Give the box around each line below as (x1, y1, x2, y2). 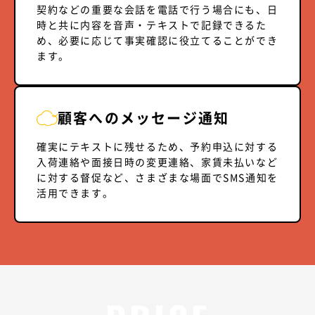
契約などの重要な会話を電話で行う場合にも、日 (37, 1, 278, 16)
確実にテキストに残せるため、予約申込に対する (37, 139, 278, 153)
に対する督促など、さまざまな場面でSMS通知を (37, 169, 278, 184)
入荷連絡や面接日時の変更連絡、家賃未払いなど (37, 154, 278, 169)
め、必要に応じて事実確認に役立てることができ (37, 32, 278, 47)
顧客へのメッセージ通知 (58, 107, 230, 128)
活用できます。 (37, 185, 114, 200)
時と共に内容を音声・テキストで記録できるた (37, 17, 267, 32)
